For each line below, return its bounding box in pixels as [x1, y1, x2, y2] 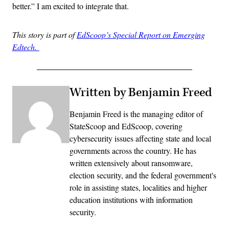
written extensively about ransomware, [70, 157, 193, 169]
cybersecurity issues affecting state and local [70, 133, 211, 144]
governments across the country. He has [70, 145, 196, 156]
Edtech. [12, 41, 39, 53]
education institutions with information [70, 194, 193, 205]
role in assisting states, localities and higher [70, 182, 207, 193]
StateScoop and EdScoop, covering [70, 121, 182, 132]
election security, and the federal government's [70, 170, 216, 181]
